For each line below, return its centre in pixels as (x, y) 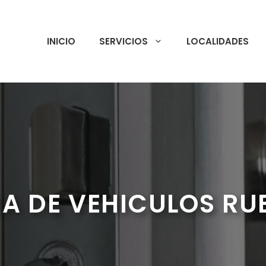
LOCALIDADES (218, 41)
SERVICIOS (123, 41)
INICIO (61, 41)
